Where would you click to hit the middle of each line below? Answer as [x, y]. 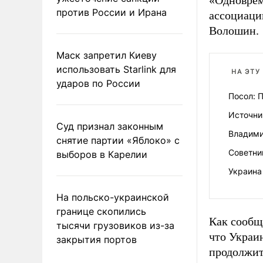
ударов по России [98, 83]
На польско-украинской [113, 197]
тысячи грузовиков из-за [115, 225]
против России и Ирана [112, 12]
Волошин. [234, 31]
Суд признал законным [110, 126]
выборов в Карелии [102, 154]
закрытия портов [97, 239]
